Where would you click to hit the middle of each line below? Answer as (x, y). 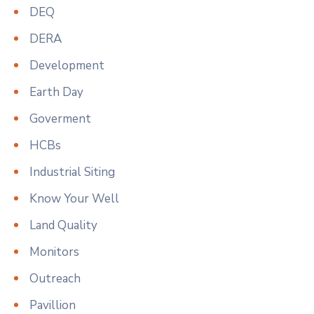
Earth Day (56, 92)
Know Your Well (74, 198)
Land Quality (63, 225)
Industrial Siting (72, 172)
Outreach (55, 278)
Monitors (54, 252)
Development (67, 65)
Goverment (60, 118)
